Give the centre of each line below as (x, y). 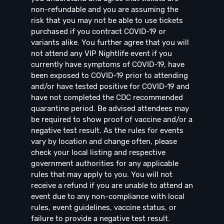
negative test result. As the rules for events (107, 131)
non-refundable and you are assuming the (105, 10)
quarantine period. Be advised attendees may (110, 109)
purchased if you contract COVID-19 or (98, 32)
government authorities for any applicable (105, 164)
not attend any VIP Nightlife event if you (101, 54)
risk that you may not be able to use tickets (107, 21)
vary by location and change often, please (104, 142)
